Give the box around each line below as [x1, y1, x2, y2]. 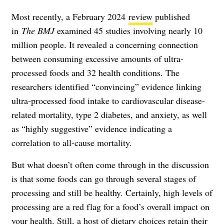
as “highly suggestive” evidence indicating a [11, 122, 172, 135]
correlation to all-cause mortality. [11, 136, 132, 149]
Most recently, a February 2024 [11, 10, 128, 23]
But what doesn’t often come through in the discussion [11, 158, 209, 171]
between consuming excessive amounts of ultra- [11, 52, 183, 65]
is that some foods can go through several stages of [11, 172, 196, 185]
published [152, 10, 190, 23]
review [128, 10, 152, 23]
